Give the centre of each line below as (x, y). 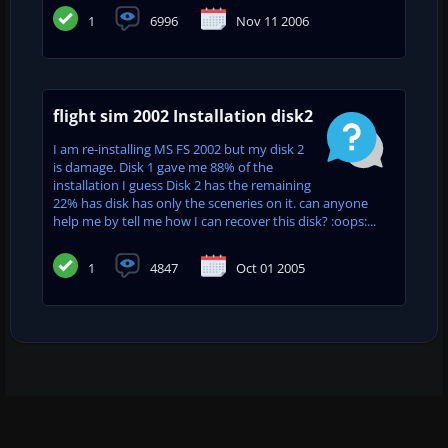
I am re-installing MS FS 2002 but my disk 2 (178, 148)
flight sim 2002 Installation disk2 (183, 115)
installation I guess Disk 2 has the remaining (182, 184)
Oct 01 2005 (270, 267)
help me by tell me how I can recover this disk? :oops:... (214, 220)
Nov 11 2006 (272, 20)
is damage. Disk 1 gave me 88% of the (163, 166)
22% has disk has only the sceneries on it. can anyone (210, 202)
